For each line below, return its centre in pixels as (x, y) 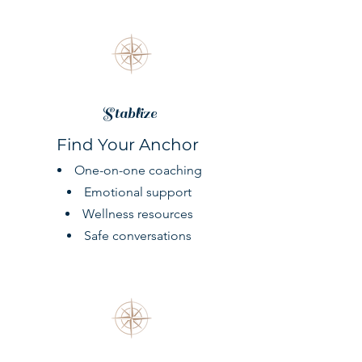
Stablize (129, 114)
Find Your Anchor (129, 145)
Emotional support (138, 192)
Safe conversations (138, 236)
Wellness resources (138, 214)
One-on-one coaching (138, 170)
